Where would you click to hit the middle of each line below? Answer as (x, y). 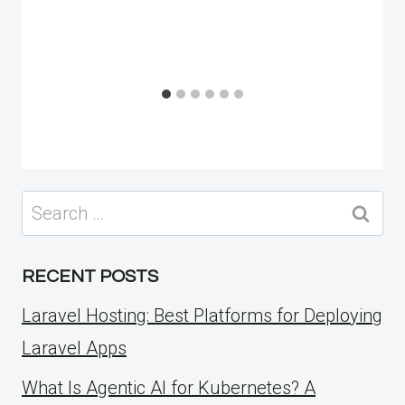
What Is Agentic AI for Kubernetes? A (169, 387)
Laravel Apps (74, 348)
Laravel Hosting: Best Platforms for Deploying (202, 315)
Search (50, 205)
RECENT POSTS (90, 276)
